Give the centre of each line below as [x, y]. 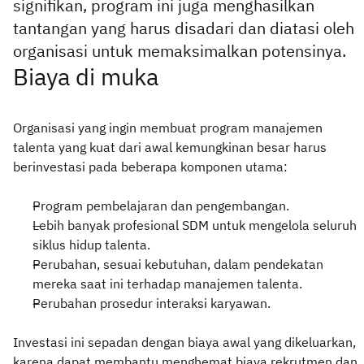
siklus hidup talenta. [91, 244]
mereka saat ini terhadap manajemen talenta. [167, 283]
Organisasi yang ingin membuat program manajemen [168, 127]
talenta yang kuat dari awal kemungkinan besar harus [170, 147]
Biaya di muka [86, 76]
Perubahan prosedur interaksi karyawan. [152, 303]
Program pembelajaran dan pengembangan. [161, 205]
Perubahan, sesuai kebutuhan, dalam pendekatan [178, 264]
